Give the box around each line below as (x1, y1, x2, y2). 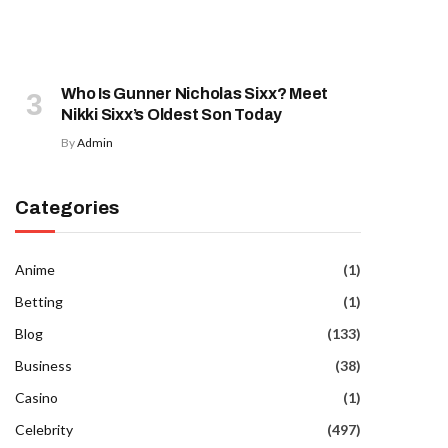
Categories (15, 196, 119, 218)
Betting (15, 292, 63, 310)
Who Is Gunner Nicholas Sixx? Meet (61, 84, 329, 102)
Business (15, 356, 72, 374)
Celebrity (15, 420, 73, 438)
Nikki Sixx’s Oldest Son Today (61, 105, 283, 123)
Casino (15, 388, 58, 406)
